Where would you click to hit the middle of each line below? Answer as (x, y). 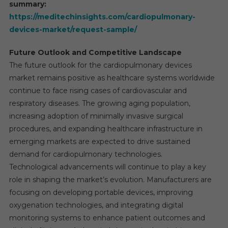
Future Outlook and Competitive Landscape (95, 52)
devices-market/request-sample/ (73, 29)
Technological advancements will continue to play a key (107, 167)
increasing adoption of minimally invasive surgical (96, 116)
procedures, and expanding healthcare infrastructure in (106, 129)
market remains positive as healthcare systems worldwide (112, 78)
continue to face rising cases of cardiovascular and (98, 90)
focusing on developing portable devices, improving (101, 192)
